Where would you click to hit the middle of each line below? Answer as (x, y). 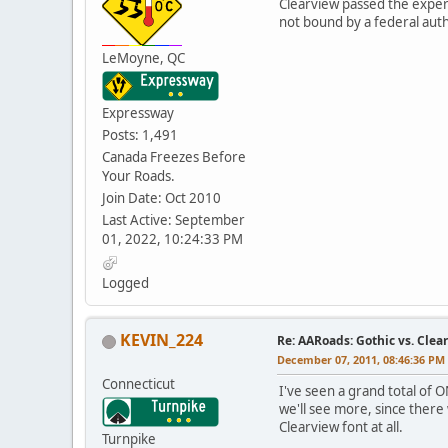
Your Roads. (138, 176)
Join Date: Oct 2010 (161, 198)
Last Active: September (173, 220)
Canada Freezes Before (174, 157)
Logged (125, 283)
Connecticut (138, 384)
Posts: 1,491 (140, 135)
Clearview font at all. (341, 427)
